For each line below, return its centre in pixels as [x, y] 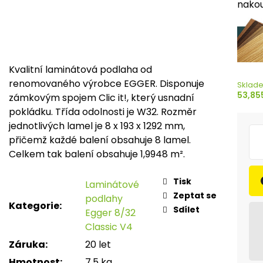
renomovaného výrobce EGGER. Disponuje [107, 84]
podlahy [104, 199]
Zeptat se [195, 196]
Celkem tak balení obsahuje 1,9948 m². [97, 154]
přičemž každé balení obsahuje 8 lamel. [100, 140]
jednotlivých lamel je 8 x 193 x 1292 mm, [97, 126]
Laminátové [112, 185]
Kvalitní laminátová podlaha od [80, 70]
